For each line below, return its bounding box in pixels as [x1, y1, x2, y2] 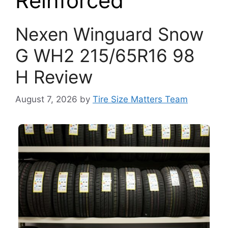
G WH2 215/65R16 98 [15, 44, 195, 66]
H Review [15, 66, 93, 88]
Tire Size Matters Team [93, 94, 188, 105]
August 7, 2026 [15, 94, 77, 105]
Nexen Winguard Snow [15, 23, 204, 45]
